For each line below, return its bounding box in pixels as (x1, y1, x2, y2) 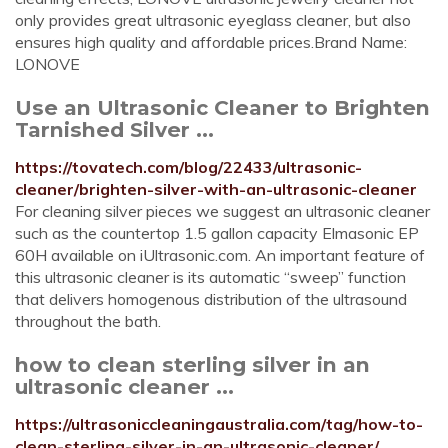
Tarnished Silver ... (15, 117, 214, 142)
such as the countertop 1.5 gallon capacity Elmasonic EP (15, 223, 419, 243)
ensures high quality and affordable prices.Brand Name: (15, 32, 407, 52)
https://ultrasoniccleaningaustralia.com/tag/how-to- (15, 414, 423, 434)
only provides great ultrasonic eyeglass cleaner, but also (15, 10, 411, 30)
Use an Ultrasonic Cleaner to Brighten (15, 95, 430, 120)
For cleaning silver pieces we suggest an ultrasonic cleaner (15, 201, 430, 221)
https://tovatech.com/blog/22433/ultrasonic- (15, 157, 362, 177)
